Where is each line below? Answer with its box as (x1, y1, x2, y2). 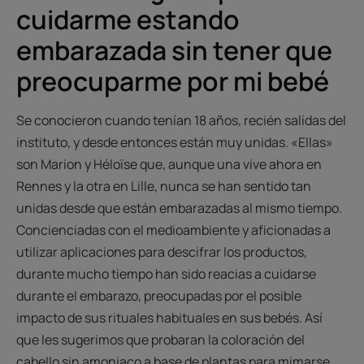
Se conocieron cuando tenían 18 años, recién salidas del (16, 111, 346, 129)
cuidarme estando (16, 2, 240, 37)
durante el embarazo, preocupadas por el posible (16, 287, 301, 305)
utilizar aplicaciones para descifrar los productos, (16, 243, 307, 261)
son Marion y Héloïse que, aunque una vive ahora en (16, 155, 322, 173)
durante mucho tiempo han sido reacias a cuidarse (16, 265, 316, 283)
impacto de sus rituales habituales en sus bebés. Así (16, 309, 323, 327)
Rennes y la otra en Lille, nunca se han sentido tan (16, 177, 311, 195)
